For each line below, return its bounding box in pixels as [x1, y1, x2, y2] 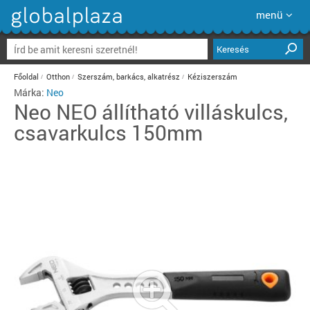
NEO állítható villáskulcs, [56, 98, 288, 125]
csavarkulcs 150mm [14, 119, 203, 146]
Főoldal [14, 71, 39, 82]
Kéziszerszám [188, 71, 237, 82]
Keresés [217, 43, 249, 55]
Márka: [14, 86, 46, 99]
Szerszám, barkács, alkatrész [77, 71, 180, 82]
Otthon [46, 71, 70, 82]
